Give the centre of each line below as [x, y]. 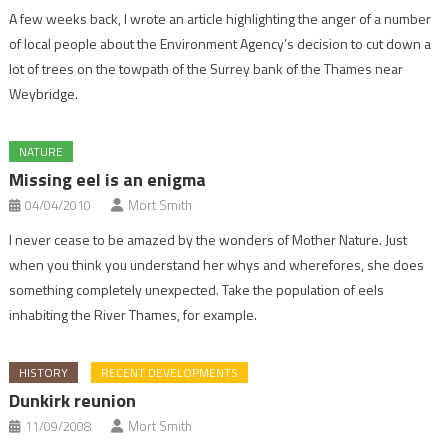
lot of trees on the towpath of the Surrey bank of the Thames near [206, 68]
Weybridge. [44, 93]
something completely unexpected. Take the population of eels [197, 289]
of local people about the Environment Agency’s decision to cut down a [220, 43]
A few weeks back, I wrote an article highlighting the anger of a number [220, 18]
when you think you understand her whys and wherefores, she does [217, 264]
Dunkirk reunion [73, 400]
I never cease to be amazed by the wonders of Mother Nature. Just [208, 239]
